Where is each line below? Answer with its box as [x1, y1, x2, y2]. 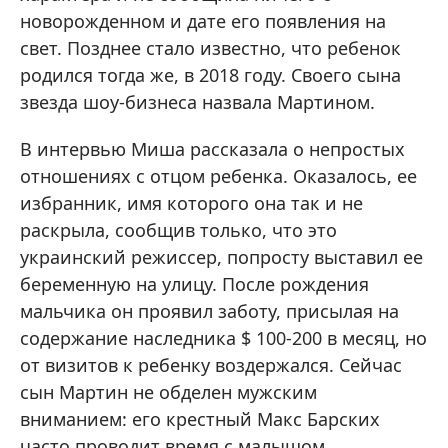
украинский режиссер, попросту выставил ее [20, 245, 423, 270]
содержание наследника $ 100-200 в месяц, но [20, 326, 427, 351]
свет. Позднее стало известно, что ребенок [20, 36, 401, 61]
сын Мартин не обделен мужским [20, 380, 317, 405]
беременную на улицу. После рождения [20, 272, 369, 297]
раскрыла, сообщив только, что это [20, 218, 337, 243]
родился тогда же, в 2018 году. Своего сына [20, 63, 401, 88]
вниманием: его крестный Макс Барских [20, 407, 380, 432]
